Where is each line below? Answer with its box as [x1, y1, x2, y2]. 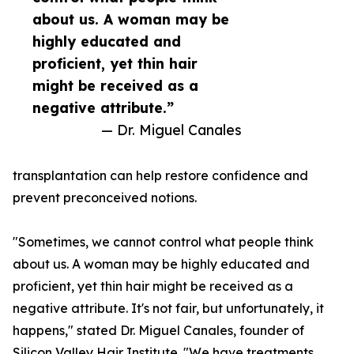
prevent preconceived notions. [13, 190, 197, 206]
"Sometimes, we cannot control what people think [13, 234, 314, 250]
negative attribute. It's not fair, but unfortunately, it [13, 300, 324, 317]
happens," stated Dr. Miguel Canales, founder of [13, 322, 304, 339]
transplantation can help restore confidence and [13, 168, 308, 184]
